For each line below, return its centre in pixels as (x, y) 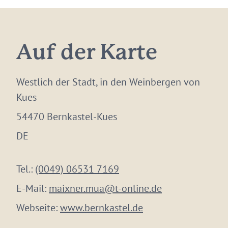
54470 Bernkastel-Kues (67, 117)
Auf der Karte (87, 53)
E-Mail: (33, 188)
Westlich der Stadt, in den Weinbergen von (108, 82)
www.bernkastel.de (102, 208)
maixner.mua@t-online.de (105, 188)
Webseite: (38, 208)
